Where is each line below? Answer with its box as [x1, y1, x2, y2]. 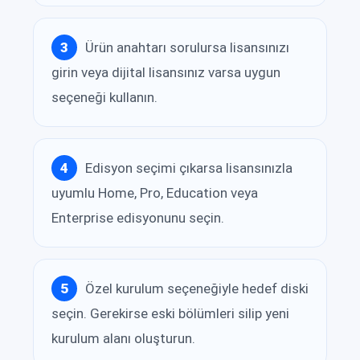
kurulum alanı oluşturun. [51, 330, 195, 347]
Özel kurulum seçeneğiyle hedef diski [85, 280, 309, 297]
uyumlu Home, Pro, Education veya [51, 185, 258, 202]
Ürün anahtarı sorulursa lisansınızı [85, 39, 289, 55]
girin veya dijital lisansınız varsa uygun [51, 64, 280, 81]
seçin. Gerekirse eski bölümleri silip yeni [51, 305, 289, 322]
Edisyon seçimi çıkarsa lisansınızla [85, 159, 292, 176]
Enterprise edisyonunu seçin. [51, 210, 224, 227]
